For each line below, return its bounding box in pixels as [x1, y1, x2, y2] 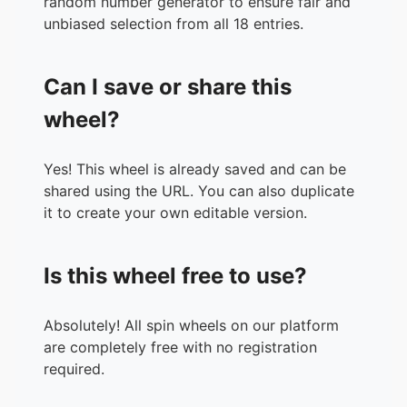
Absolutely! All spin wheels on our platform [44, 315, 339, 334]
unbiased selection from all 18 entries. [44, 14, 303, 33]
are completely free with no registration [44, 337, 317, 356]
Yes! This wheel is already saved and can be [44, 159, 346, 178]
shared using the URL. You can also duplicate [44, 181, 354, 200]
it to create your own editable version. [44, 203, 307, 222]
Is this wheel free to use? [44, 262, 307, 289]
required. [44, 359, 104, 378]
